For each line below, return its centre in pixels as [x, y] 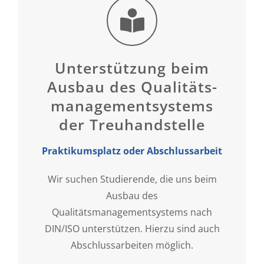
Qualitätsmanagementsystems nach [132, 212]
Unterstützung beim [132, 67]
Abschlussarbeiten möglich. [132, 245]
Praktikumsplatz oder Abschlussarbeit [132, 151]
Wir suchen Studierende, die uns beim [132, 179]
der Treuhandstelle [132, 124]
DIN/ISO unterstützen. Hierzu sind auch [132, 228]
